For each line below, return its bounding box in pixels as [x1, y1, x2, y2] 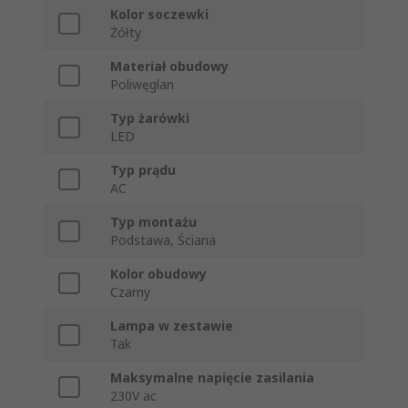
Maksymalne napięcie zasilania [110, 369, 314, 387]
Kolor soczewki [110, 5, 209, 24]
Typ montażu [110, 213, 197, 231]
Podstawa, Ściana [110, 231, 216, 250]
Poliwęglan [110, 76, 174, 94]
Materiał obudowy [110, 57, 229, 76]
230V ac [110, 387, 157, 405]
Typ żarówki [110, 109, 189, 127]
